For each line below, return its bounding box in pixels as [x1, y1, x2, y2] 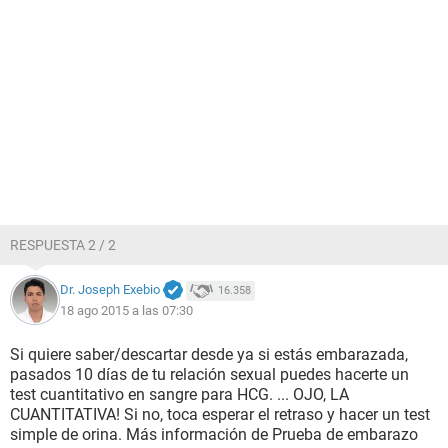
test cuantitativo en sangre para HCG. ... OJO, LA [10, 385, 349, 404]
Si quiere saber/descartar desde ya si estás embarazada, [10, 345, 408, 364]
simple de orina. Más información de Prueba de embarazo [10, 425, 418, 444]
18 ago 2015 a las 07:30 [60, 302, 193, 318]
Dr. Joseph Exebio [60, 282, 160, 298]
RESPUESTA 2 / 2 [10, 237, 116, 253]
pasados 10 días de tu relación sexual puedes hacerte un [10, 365, 409, 384]
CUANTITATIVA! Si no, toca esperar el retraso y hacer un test [10, 405, 430, 424]
